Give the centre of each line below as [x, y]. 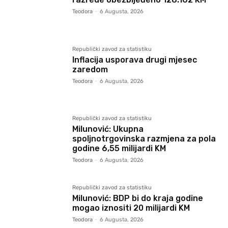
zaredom [90, 69]
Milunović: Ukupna [108, 129]
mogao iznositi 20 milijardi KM [131, 208]
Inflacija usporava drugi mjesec [135, 60]
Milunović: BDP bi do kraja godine [138, 198]
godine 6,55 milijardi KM [119, 148]
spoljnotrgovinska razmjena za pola [144, 138]
